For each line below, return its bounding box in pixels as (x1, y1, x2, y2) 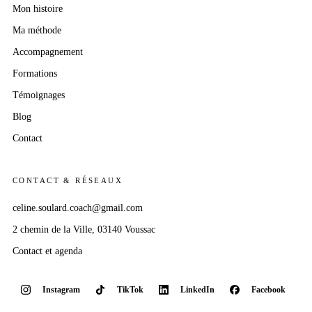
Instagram (42, 284, 80, 295)
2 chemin (13, 224, 52, 235)
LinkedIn (180, 284, 214, 295)
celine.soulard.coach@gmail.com (13, 202, 143, 213)
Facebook (251, 284, 286, 295)
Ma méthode (13, 24, 61, 36)
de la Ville (52, 224, 92, 235)
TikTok (117, 284, 143, 295)
